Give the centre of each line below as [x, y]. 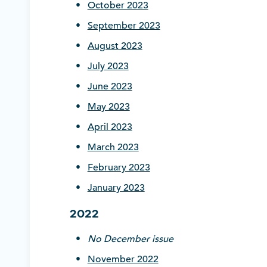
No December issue [130, 239]
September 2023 [124, 26]
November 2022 [123, 260]
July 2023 [108, 66]
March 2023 [113, 148]
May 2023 [108, 107]
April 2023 [110, 127]
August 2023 [115, 46]
